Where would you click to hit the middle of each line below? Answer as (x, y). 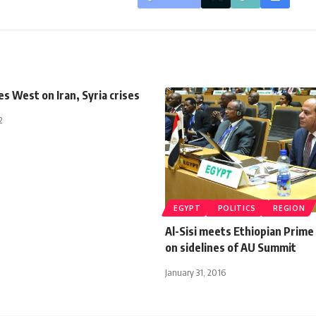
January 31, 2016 (195, 272)
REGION (289, 208)
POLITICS (237, 208)
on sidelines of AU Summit (231, 247)
